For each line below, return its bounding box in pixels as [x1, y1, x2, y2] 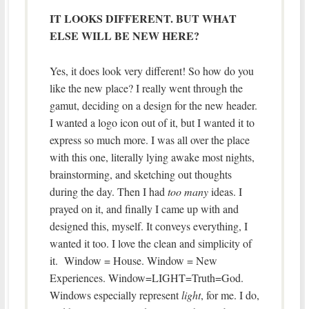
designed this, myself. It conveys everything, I [49, 218, 248, 233]
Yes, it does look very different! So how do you [49, 63, 254, 78]
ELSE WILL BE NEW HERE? [49, 27, 199, 43]
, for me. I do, [200, 287, 259, 302]
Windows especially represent [49, 287, 181, 302]
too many [167, 183, 208, 199]
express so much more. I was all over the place [49, 132, 250, 147]
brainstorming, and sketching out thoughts [49, 166, 232, 181]
